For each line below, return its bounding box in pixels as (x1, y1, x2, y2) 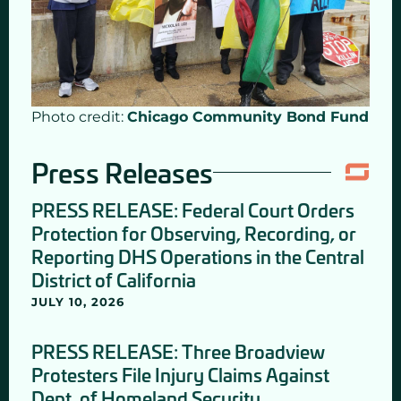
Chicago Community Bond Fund (127, 108, 369, 125)
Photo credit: (31, 108, 127, 125)
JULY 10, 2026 (31, 294, 124, 309)
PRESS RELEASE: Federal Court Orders (31, 197, 354, 222)
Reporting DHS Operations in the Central (31, 243, 364, 269)
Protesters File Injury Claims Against (31, 362, 329, 387)
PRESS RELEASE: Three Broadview (31, 338, 325, 363)
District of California (31, 267, 196, 292)
